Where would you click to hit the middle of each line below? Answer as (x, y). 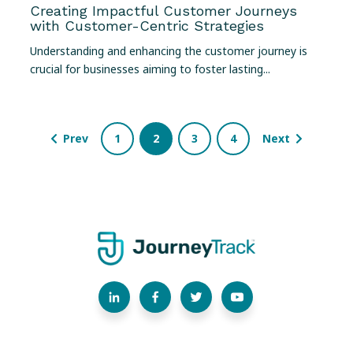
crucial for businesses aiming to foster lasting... (150, 69)
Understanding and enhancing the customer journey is (168, 50)
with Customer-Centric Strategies (147, 26)
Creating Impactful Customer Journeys (163, 11)
